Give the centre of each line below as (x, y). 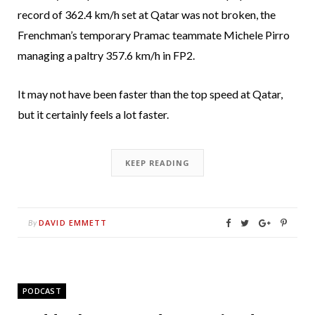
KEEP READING (157, 163)
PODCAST (42, 291)
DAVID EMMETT (73, 223)
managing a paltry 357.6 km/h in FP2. (106, 56)
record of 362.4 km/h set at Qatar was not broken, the (147, 15)
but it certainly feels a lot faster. (93, 115)
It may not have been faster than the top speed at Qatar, (150, 94)
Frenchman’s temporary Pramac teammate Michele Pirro (154, 35)
